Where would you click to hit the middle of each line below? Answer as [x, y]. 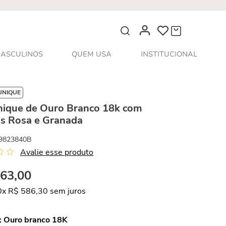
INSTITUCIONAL [169, 54]
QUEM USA [92, 54]
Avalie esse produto [57, 152]
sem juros [67, 191]
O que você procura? [144, 25]
